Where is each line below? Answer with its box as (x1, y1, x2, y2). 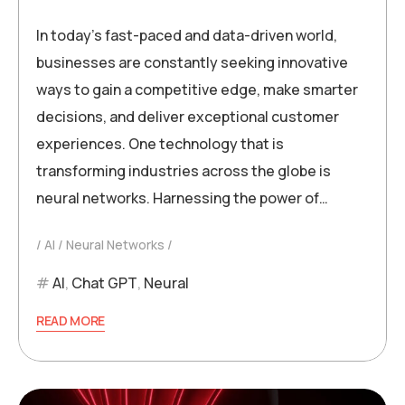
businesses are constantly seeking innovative (36, 52, 348, 73)
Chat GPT (71, 273, 137, 294)
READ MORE (36, 312, 106, 330)
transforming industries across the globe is (36, 161, 331, 182)
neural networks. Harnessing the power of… (36, 188, 328, 209)
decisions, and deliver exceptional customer (36, 107, 339, 127)
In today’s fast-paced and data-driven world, (36, 25, 337, 46)
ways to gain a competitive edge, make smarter (36, 80, 358, 100)
